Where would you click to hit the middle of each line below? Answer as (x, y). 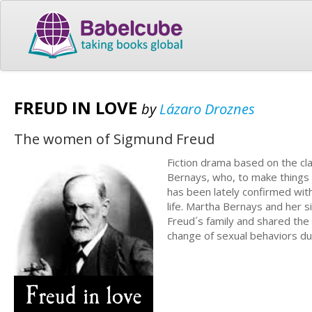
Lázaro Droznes (207, 109)
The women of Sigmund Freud (114, 139)
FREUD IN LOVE (78, 107)
